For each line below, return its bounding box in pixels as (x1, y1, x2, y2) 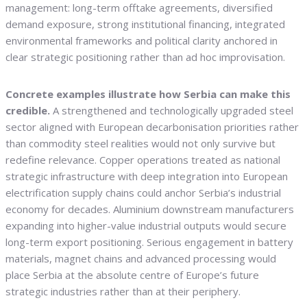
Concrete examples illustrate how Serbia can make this (5, 87, 291, 101)
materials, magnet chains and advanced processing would (5, 251, 276, 266)
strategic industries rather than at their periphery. (5, 284, 241, 299)
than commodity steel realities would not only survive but (5, 136, 275, 151)
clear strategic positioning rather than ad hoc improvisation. (5, 50, 285, 64)
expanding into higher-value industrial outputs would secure (5, 219, 286, 233)
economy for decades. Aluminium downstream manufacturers (5, 202, 294, 217)
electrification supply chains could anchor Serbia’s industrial (5, 186, 281, 200)
